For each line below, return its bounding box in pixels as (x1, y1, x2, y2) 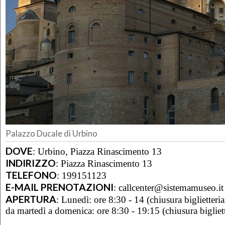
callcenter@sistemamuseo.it (119, 182, 223, 193)
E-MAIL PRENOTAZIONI (6, 181, 114, 193)
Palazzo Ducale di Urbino (6, 129, 97, 139)
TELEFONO (6, 169, 57, 181)
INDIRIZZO (6, 157, 56, 169)
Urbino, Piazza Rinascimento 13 (38, 146, 162, 157)
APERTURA (6, 193, 56, 205)
